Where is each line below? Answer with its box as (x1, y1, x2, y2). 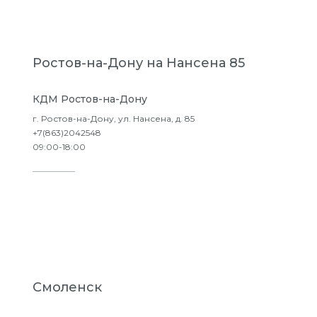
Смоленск (33, 279, 102, 295)
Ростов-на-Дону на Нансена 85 (33, 55, 245, 71)
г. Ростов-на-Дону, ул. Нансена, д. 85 (33, 113, 195, 124)
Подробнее (67, 185, 137, 198)
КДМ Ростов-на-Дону (33, 93, 147, 105)
